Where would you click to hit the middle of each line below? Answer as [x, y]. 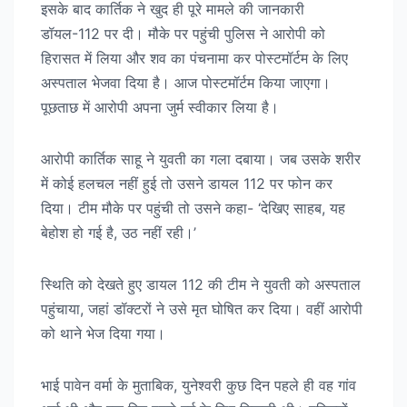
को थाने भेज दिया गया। [103, 333]
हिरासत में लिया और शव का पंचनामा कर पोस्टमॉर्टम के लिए [194, 58]
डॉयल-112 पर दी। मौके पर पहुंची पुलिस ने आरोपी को [183, 33]
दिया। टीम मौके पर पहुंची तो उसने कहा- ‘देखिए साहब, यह [193, 208]
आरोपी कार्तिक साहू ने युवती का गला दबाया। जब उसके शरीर [201, 159]
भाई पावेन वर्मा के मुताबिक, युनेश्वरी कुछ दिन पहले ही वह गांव [199, 385]
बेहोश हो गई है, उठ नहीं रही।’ [119, 232]
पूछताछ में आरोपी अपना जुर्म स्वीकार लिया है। [160, 107]
